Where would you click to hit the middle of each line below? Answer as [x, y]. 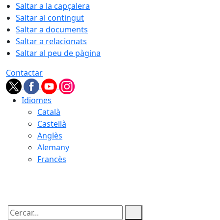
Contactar [24, 73]
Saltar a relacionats [51, 41]
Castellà [52, 124]
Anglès [50, 136]
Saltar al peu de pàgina [58, 53]
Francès [52, 159]
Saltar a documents [52, 29]
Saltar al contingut [50, 18]
